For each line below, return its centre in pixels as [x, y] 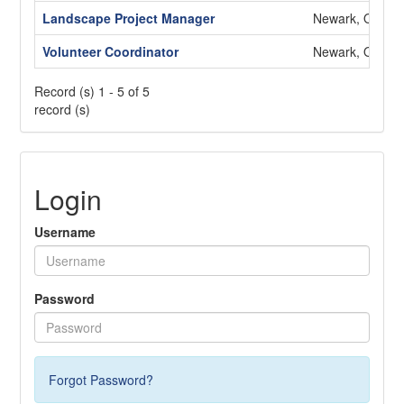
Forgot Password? [101, 379]
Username [65, 231]
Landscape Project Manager [129, 18]
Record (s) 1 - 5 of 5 [92, 91]
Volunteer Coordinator [111, 51]
